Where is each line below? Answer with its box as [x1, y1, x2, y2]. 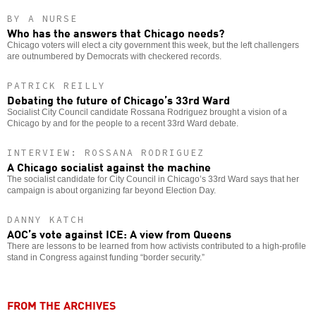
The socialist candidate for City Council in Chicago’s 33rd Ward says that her [7, 174, 299, 184]
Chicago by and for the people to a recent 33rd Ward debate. [7, 118, 238, 128]
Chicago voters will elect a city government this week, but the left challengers [7, 39, 299, 50]
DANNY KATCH [7, 213, 85, 226]
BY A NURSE [7, 12, 78, 25]
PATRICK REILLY [7, 79, 106, 92]
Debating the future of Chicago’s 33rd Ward [7, 90, 230, 108]
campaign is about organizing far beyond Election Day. [7, 185, 216, 195]
